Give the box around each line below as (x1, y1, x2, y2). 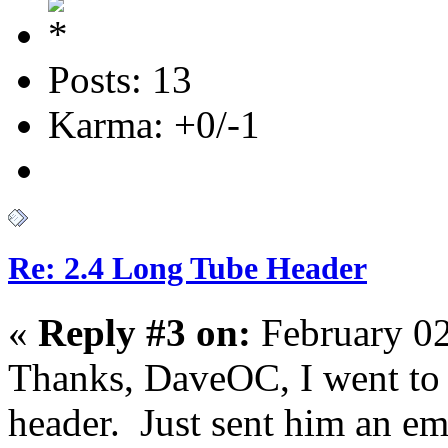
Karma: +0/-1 (48, 103, 260, 147)
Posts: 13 (48, 58, 192, 102)
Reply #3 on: (38, 310, 251, 354)
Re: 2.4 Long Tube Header (8, 250, 367, 287)
